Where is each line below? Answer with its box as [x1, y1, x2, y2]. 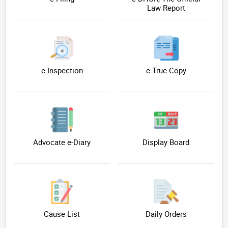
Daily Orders [145, 209, 187, 219]
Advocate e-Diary [33, 137, 91, 148]
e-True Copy [146, 65, 186, 76]
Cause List [44, 209, 80, 219]
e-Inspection [41, 65, 83, 76]
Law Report [147, 3, 185, 13]
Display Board [142, 137, 190, 148]
